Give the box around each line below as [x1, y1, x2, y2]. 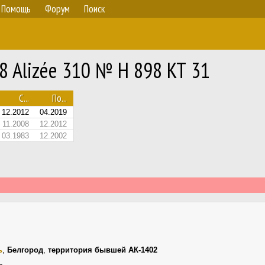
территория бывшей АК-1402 [48, 245, 157, 254]
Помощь [1, 2, 31, 15]
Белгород [7, 245, 43, 254]
